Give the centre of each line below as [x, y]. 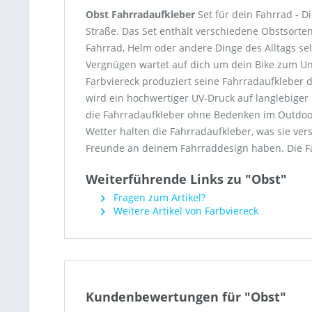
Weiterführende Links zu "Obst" [186, 179]
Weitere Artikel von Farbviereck [185, 211]
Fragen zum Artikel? [158, 197]
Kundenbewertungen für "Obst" [186, 297]
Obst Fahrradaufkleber [140, 14]
